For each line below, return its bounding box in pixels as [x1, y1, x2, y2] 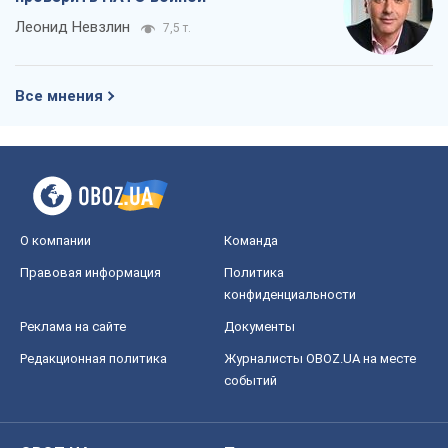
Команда [224, 233, 278, 249]
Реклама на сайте [20, 319, 126, 335]
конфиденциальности [224, 287, 356, 303]
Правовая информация [20, 265, 161, 281]
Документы [224, 319, 295, 335]
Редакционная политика [20, 351, 167, 367]
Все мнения [15, 87, 103, 106]
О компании [20, 233, 91, 249]
